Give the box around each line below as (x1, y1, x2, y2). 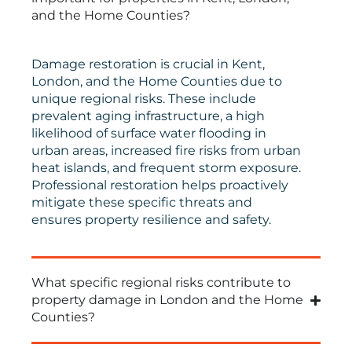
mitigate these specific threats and (31, 194, 252, 210)
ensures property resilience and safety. (31, 211, 271, 227)
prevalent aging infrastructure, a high (31, 108, 265, 123)
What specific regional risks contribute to (31, 275, 291, 291)
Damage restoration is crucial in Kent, (31, 56, 265, 71)
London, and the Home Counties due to (31, 73, 282, 89)
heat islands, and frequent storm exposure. (31, 159, 301, 175)
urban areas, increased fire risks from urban (31, 142, 301, 158)
